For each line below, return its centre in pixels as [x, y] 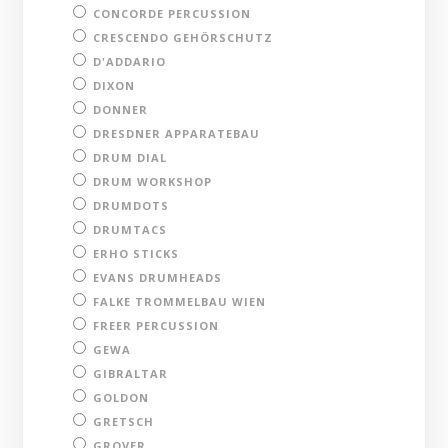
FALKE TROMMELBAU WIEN [180, 301]
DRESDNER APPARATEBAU [177, 133]
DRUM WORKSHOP [153, 181]
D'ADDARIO [130, 61]
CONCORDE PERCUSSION [172, 13]
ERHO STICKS [136, 253]
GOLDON [121, 397]
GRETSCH [124, 421]
